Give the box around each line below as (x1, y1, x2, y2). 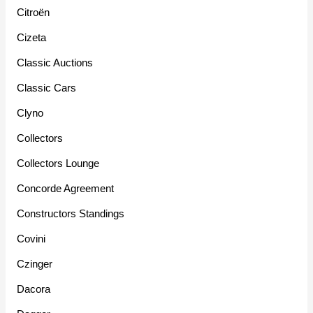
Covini (17, 233, 46, 245)
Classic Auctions (17, 57, 94, 69)
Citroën (17, 6, 50, 19)
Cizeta (17, 31, 47, 44)
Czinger (17, 258, 53, 270)
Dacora (17, 283, 51, 296)
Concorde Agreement (17, 182, 115, 195)
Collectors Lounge (17, 157, 100, 170)
